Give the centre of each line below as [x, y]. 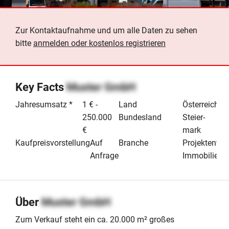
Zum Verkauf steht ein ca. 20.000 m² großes [95, 219]
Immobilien [202, 155]
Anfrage [104, 155]
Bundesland [140, 117]
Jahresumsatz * [44, 104]
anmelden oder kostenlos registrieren [99, 43]
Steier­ [193, 117]
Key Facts [41, 87]
